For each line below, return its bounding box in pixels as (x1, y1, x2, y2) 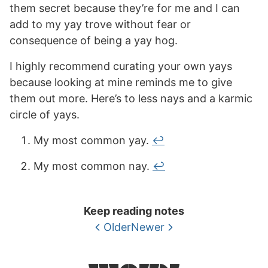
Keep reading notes (84, 205, 184, 217)
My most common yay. (33, 134, 152, 147)
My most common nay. (33, 160, 153, 172)
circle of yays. (10, 108, 80, 121)
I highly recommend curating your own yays (10, 60, 232, 72)
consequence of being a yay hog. (10, 34, 178, 47)
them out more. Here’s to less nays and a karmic (10, 92, 252, 105)
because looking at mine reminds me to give (10, 76, 232, 89)
